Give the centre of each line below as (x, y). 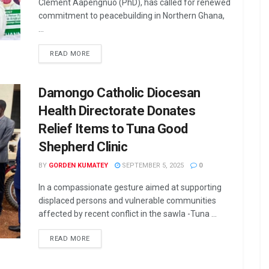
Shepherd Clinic (83, 147)
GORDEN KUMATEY (78, 165)
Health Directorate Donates (117, 111)
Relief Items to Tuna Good (113, 129)
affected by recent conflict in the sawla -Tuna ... (128, 214)
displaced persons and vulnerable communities (127, 201)
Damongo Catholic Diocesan (119, 93)
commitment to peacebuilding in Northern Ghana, (131, 16)
